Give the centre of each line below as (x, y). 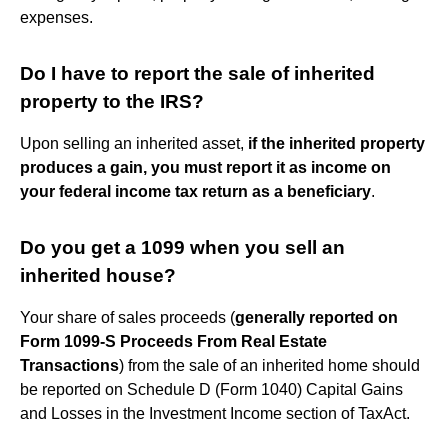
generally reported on (316, 317)
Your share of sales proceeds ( (127, 317)
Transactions (69, 365)
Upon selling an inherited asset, (134, 143)
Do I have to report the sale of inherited (197, 73)
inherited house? (98, 275)
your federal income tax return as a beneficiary (195, 191)
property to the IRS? (112, 101)
